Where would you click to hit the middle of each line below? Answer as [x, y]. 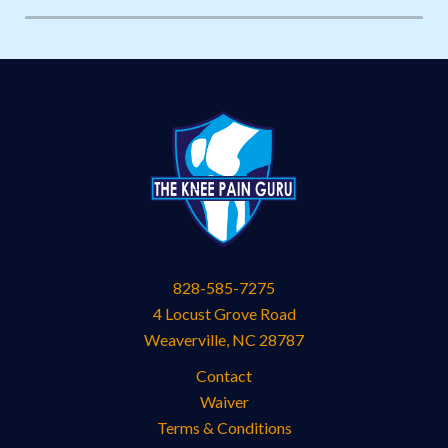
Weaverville [185, 339]
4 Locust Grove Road [224, 313]
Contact [224, 375]
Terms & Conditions [224, 427]
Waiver [224, 401]
